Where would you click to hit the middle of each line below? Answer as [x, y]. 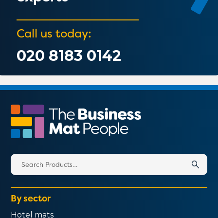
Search [24, 159]
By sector [31, 198]
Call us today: [54, 33]
